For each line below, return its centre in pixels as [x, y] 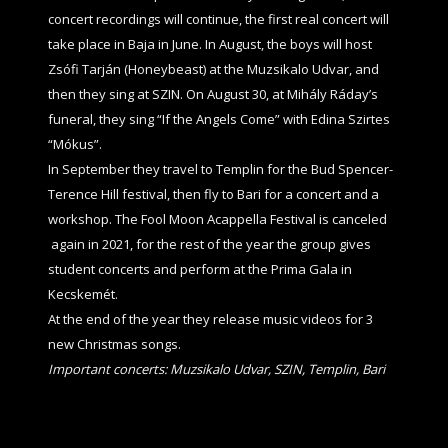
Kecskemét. [82, 293]
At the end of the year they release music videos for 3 [210, 318]
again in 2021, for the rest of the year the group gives [209, 243]
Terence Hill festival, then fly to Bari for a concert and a [213, 193]
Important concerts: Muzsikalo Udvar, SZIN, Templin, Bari [216, 368]
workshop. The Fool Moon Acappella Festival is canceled [217, 218]
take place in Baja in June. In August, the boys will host [209, 43]
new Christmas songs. [114, 343]
